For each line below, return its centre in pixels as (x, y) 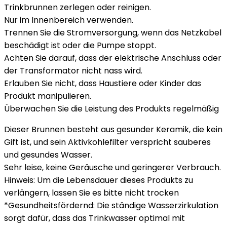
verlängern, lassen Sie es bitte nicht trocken (91, 193)
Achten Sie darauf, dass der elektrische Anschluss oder (113, 58)
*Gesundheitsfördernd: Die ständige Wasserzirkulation (111, 205)
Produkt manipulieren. (48, 96)
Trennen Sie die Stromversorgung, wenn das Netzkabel (113, 33)
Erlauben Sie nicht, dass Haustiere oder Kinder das (103, 83)
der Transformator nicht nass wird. (73, 71)
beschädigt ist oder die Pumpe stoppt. (80, 45)
